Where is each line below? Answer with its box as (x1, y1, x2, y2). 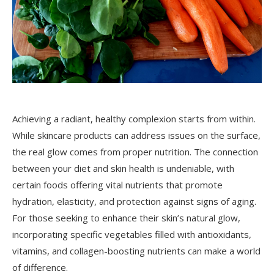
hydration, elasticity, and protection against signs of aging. (12, 195, 256, 207)
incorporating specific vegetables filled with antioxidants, (12, 228, 251, 240)
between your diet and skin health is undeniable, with (12, 162, 234, 174)
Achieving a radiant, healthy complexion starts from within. (12, 113, 256, 125)
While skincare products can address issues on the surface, (12, 129, 261, 141)
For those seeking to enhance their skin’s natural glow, (12, 212, 240, 224)
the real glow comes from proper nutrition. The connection (12, 146, 258, 158)
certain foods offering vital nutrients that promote (12, 179, 223, 191)
